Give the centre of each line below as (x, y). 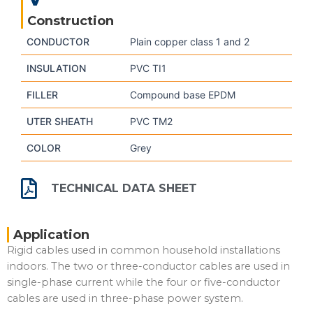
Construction (71, 21)
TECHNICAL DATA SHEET (124, 189)
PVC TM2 (151, 121)
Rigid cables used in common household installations (144, 250)
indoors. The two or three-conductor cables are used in (148, 266)
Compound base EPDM (183, 95)
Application (51, 234)
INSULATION (56, 68)
